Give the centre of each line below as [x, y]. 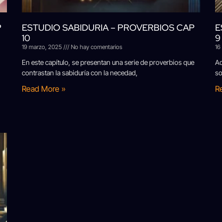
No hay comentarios [96, 47]
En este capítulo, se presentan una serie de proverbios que [108, 62]
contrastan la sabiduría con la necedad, [80, 73]
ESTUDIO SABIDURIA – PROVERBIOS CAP [108, 28]
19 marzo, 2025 [43, 47]
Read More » [44, 89]
